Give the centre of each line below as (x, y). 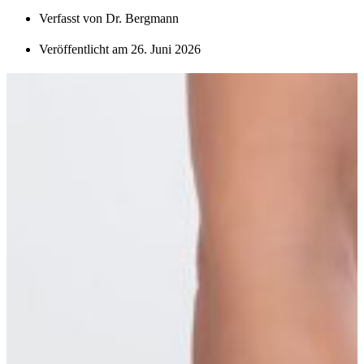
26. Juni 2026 (166, 49)
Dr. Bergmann (142, 18)
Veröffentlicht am (83, 49)
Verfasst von (72, 18)
